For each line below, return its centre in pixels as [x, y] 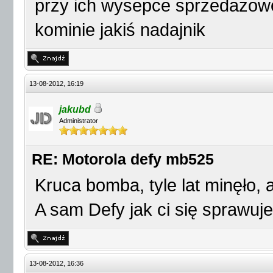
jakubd [75, 109]
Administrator [79, 121]
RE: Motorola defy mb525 [123, 159]
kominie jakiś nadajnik [120, 30]
